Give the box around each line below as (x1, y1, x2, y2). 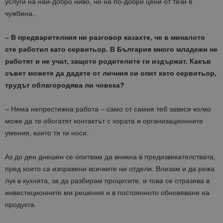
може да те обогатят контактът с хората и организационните (5, 117, 203, 125)
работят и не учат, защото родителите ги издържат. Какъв (5, 57, 211, 66)
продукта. (5, 201, 36, 209)
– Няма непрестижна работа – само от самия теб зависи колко (5, 105, 211, 113)
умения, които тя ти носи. (5, 129, 89, 137)
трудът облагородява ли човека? (5, 81, 124, 90)
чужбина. (5, 9, 34, 18)
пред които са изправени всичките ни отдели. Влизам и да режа (5, 165, 215, 173)
